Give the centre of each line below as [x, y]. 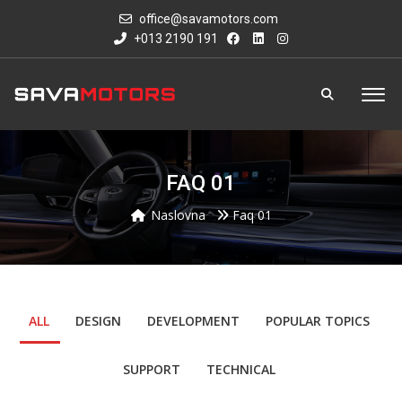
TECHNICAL [240, 369]
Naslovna [178, 215]
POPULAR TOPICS [317, 321]
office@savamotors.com [209, 19]
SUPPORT [151, 369]
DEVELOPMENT [193, 321]
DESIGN [98, 321]
